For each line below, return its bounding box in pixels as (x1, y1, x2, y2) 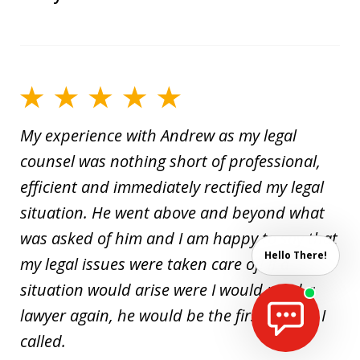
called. (20, 330, 66, 353)
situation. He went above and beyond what (20, 202, 325, 224)
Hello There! (264, 248, 327, 262)
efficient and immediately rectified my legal (20, 176, 324, 198)
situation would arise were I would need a (20, 279, 315, 301)
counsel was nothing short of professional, (20, 150, 321, 173)
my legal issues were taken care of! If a (20, 253, 289, 276)
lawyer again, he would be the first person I (20, 305, 325, 327)
